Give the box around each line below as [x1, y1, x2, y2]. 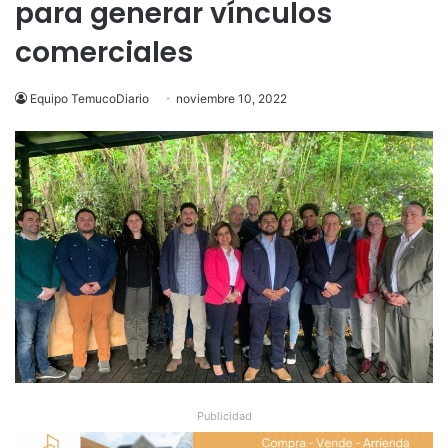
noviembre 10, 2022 [176, 91, 287, 106]
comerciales [15, 33, 193, 72]
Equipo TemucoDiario [30, 91, 149, 106]
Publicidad [196, 408, 252, 423]
